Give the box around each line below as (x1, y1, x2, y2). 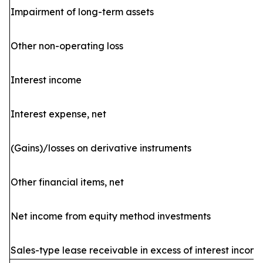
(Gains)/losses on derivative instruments (11, 142, 191, 154)
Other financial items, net (11, 176, 124, 188)
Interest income (11, 74, 82, 86)
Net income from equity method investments (11, 210, 211, 222)
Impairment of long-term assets (11, 6, 154, 18)
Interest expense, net (11, 108, 106, 120)
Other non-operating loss (11, 40, 123, 52)
